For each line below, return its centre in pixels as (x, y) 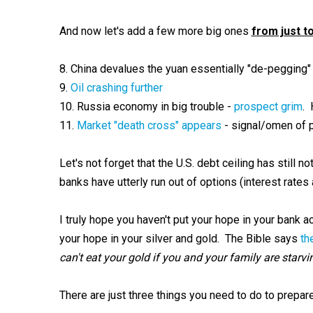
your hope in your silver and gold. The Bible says (180, 239)
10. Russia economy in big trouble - (146, 107)
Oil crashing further (116, 88)
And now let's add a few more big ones (155, 31)
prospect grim (268, 107)
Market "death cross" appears (149, 125)
